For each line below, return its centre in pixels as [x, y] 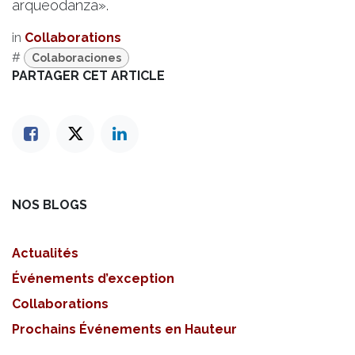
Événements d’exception [93, 278]
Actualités [45, 253]
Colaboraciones [77, 57]
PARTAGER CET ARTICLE [88, 75]
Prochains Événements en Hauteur [124, 329]
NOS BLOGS [50, 204]
